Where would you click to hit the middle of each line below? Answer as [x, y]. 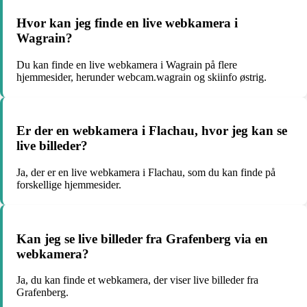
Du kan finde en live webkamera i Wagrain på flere [127, 64]
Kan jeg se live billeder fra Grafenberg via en [142, 238]
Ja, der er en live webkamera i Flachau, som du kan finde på [146, 172]
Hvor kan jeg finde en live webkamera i [127, 23]
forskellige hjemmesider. [69, 185]
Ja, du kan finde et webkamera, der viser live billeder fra [137, 280]
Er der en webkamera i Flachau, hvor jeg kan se [152, 131]
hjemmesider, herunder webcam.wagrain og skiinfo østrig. [142, 77]
